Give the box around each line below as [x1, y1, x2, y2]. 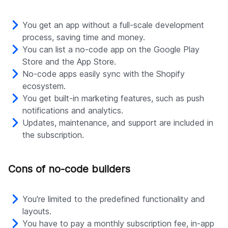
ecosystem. [22, 81, 66, 92]
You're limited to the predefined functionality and [22, 194, 205, 205]
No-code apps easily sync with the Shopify [22, 69, 185, 79]
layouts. [22, 206, 51, 217]
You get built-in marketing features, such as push [22, 93, 204, 104]
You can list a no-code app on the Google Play [22, 44, 199, 55]
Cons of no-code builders [8, 163, 130, 176]
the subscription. [22, 130, 84, 140]
